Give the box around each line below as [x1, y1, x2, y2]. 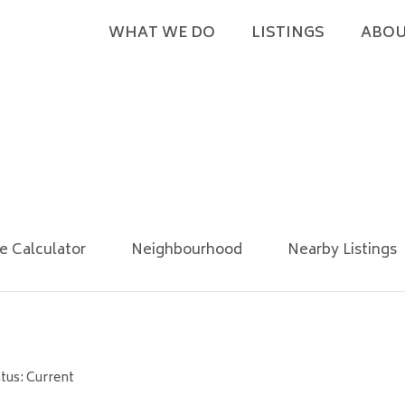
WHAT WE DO [108, 21, 215, 46]
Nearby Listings [287, 238, 398, 263]
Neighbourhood [131, 238, 243, 263]
